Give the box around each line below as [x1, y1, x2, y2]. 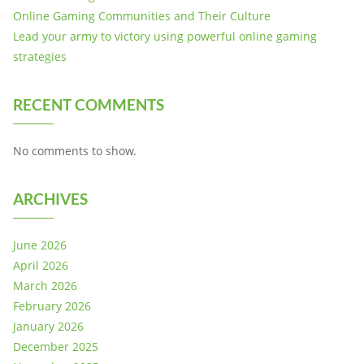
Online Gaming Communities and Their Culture [13, 7, 271, 24]
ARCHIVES [13, 188, 88, 208]
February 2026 [13, 297, 91, 314]
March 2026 [13, 277, 77, 293]
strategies [13, 48, 67, 64]
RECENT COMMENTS [13, 94, 164, 114]
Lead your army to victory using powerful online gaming [13, 28, 317, 44]
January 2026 [13, 318, 84, 334]
